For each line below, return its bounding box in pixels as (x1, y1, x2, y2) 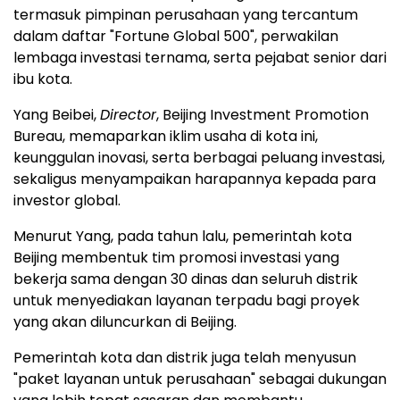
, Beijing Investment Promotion (156, 104, 369, 125)
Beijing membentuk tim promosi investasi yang (13, 247, 339, 268)
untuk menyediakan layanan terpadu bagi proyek (13, 290, 360, 311)
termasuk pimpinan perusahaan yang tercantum (13, 4, 358, 25)
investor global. (13, 190, 121, 211)
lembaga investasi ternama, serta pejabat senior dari (13, 47, 387, 68)
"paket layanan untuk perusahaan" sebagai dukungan (13, 369, 387, 389)
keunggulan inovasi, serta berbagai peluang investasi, (13, 147, 385, 168)
